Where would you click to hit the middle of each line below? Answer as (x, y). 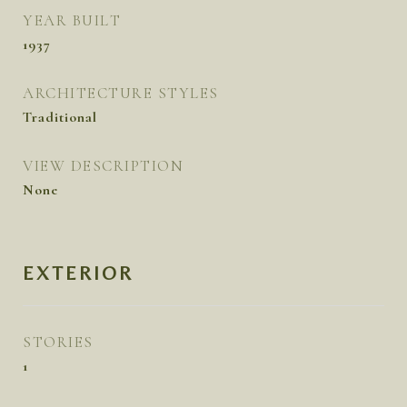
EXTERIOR (78, 273)
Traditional (60, 117)
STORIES (58, 342)
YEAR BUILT (72, 20)
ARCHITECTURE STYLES (121, 93)
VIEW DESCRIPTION (103, 166)
